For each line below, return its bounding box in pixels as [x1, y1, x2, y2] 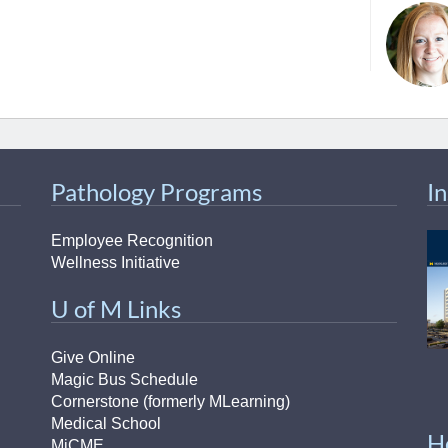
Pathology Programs [50, 177, 262, 206]
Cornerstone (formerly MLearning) [50, 393, 290, 410]
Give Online [50, 349, 135, 366]
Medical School [50, 415, 161, 432]
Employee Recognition [50, 232, 213, 249]
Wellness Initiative [50, 254, 180, 271]
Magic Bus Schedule [50, 371, 198, 388]
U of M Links [50, 294, 181, 323]
